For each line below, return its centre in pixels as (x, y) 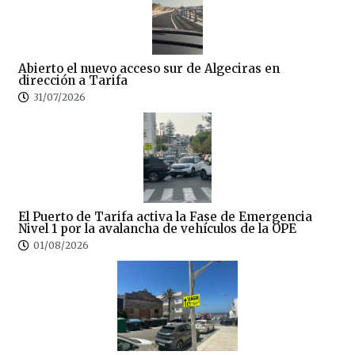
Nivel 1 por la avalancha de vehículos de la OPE (157, 229)
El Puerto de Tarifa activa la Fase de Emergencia (165, 217)
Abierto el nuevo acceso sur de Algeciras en (149, 69)
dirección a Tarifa (73, 81)
